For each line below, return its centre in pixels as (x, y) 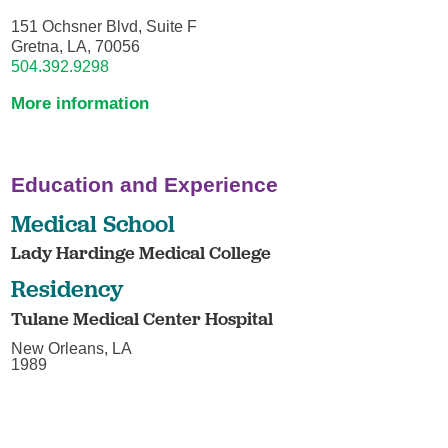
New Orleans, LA (72, 349)
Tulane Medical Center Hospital (142, 318)
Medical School (93, 223)
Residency (67, 289)
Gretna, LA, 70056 (76, 45)
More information (80, 102)
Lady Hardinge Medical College (141, 252)
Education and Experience (145, 185)
